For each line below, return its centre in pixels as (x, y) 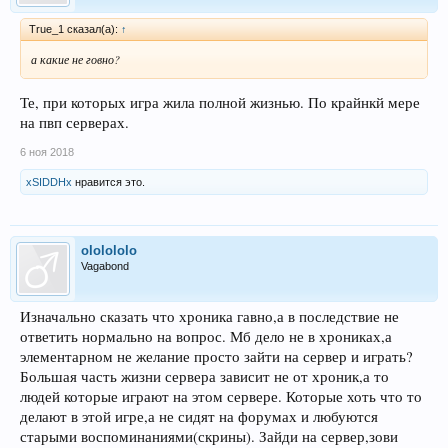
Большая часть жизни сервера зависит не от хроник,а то (204, 377)
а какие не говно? (75, 58)
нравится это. (108, 182)
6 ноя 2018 (47, 152)
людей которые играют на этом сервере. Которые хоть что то (221, 397)
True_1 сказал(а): (75, 28)
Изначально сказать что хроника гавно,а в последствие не (209, 317)
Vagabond (105, 266)
